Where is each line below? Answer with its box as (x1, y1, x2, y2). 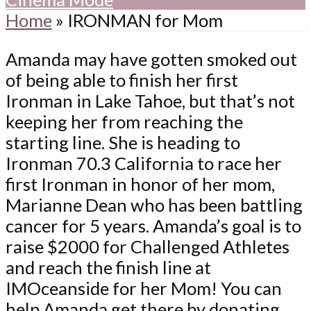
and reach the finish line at (6, 257, 211, 278)
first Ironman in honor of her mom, (6, 174, 275, 195)
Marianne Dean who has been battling (6, 194, 303, 216)
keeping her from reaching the (6, 111, 243, 133)
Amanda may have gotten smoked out (6, 49, 297, 70)
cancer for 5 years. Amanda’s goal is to (6, 215, 301, 237)
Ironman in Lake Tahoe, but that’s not (6, 90, 295, 112)
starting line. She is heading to (6, 132, 240, 153)
